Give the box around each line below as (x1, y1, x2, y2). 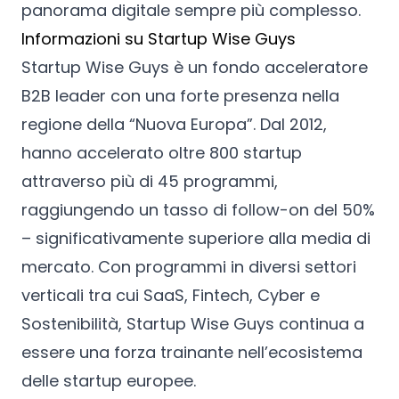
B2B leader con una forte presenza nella (21, 84, 339, 107)
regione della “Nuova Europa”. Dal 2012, (21, 112, 327, 135)
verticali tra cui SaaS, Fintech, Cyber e (21, 283, 320, 306)
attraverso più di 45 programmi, (21, 169, 278, 192)
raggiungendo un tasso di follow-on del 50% (21, 198, 375, 221)
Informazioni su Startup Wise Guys (21, 27, 296, 50)
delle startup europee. (21, 369, 196, 392)
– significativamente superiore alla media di (21, 226, 370, 249)
